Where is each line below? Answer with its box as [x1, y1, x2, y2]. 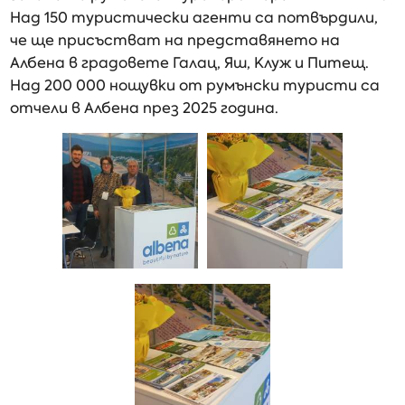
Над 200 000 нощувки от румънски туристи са [10, 76, 381, 95]
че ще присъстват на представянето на [10, 31, 341, 50]
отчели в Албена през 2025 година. [10, 99, 279, 118]
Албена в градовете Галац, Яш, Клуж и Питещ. [10, 53, 370, 72]
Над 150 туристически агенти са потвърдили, [10, 8, 379, 27]
